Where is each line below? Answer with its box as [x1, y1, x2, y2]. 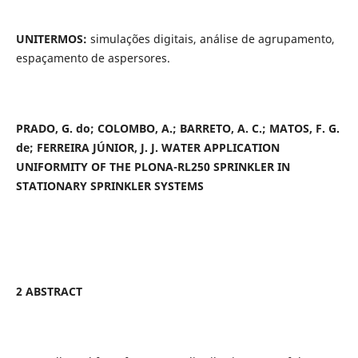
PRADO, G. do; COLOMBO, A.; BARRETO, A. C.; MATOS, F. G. [15, 121, 340, 137]
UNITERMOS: [15, 31, 87, 47]
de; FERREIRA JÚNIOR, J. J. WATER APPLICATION [15, 140, 280, 156]
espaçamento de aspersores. [15, 50, 170, 66]
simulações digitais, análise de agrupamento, [86, 31, 335, 47]
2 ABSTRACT [15, 284, 82, 300]
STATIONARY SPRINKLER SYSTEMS [15, 178, 204, 194]
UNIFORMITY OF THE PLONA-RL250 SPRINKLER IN [15, 159, 290, 175]
